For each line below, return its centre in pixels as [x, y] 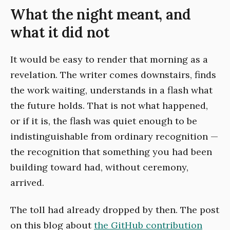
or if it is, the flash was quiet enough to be [104, 121]
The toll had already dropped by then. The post [115, 209]
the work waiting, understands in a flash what [111, 90]
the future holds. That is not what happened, [109, 106]
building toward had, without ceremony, [99, 167]
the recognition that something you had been [111, 152]
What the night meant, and [101, 15]
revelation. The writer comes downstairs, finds [113, 75]
